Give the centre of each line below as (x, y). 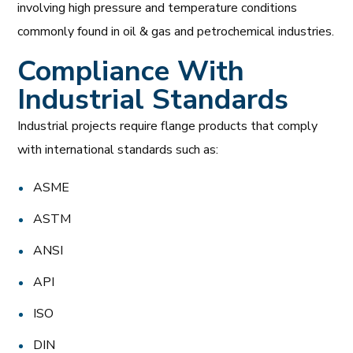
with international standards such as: (118, 149)
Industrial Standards (153, 99)
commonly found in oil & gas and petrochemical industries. (176, 31)
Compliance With (131, 71)
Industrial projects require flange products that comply (168, 126)
